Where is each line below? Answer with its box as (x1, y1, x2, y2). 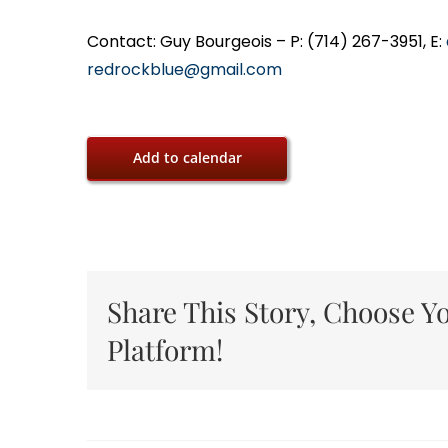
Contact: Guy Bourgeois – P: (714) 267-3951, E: (87, 30, 446, 54)
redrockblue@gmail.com (87, 58, 282, 82)
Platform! (107, 330, 223, 368)
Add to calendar (132, 148, 242, 168)
